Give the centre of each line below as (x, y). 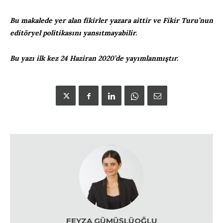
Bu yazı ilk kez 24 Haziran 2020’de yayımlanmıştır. (94, 58)
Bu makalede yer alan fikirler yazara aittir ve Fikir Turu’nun (111, 20)
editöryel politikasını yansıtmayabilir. (73, 33)
